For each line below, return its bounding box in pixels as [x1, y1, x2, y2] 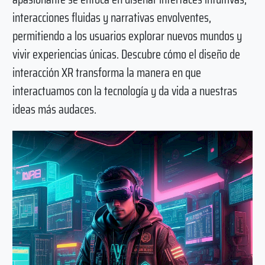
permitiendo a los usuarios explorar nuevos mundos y [12, 26, 242, 46]
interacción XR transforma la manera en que [12, 63, 201, 83]
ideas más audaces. [12, 99, 96, 119]
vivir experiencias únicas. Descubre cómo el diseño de [12, 44, 240, 64]
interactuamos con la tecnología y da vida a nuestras [12, 81, 237, 101]
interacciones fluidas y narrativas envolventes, [12, 8, 211, 28]
